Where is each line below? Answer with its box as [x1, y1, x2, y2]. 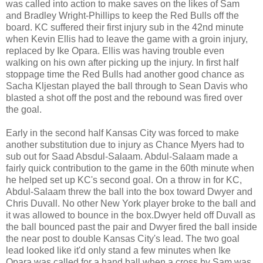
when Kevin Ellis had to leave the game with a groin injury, [6, 33, 248, 44]
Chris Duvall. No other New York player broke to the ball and [6, 198, 256, 208]
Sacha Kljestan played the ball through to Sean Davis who [6, 80, 248, 91]
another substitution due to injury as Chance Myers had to [6, 139, 244, 150]
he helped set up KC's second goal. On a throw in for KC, [6, 174, 242, 185]
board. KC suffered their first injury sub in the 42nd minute [6, 22, 244, 32]
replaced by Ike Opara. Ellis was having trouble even [6, 45, 224, 56]
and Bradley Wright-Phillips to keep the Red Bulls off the [6, 10, 239, 21]
